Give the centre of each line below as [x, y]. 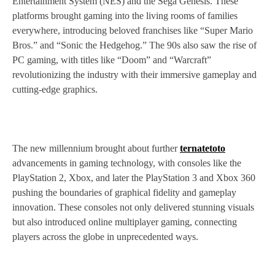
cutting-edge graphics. [55, 90]
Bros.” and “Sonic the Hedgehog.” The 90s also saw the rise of [134, 45]
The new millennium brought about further [96, 149]
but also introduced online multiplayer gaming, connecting [125, 222]
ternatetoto [203, 149]
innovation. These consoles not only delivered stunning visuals [133, 207]
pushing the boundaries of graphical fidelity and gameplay [124, 193]
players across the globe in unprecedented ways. [105, 237]
